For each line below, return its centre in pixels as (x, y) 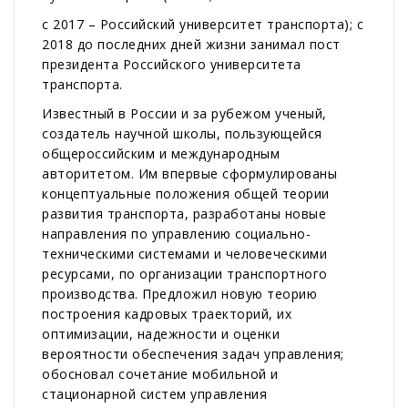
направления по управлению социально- (176, 234)
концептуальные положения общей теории (186, 194)
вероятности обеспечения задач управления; (193, 354)
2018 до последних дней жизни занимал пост (191, 45)
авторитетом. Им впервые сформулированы (189, 174)
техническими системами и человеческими (184, 254)
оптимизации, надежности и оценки (161, 334)
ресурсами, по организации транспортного (185, 274)
